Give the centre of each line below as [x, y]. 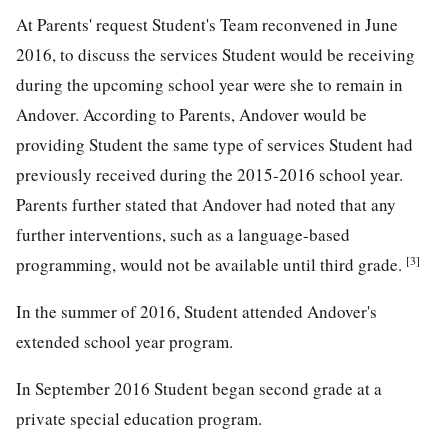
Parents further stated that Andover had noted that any [206, 205]
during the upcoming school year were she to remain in [209, 85]
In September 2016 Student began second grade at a [199, 389]
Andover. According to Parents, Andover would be [191, 115]
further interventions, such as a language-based [183, 235]
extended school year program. [124, 342]
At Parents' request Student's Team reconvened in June [207, 25]
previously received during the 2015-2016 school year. [209, 175]
